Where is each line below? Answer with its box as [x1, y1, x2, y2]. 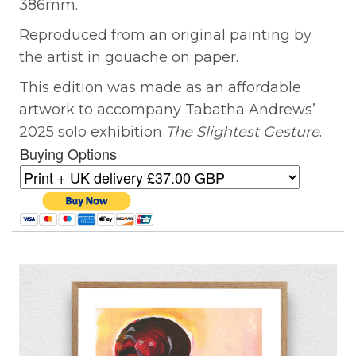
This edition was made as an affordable [19, 78, 301, 96]
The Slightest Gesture [166, 122, 319, 141]
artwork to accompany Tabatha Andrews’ [19, 100, 315, 118]
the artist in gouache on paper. [19, 48, 238, 66]
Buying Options [20, 142, 117, 164]
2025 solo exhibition [19, 122, 166, 141]
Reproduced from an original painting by [19, 25, 311, 44]
